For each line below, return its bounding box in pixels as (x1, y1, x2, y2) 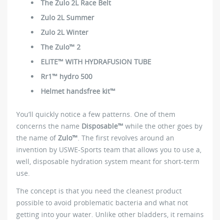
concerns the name (16, 121, 82, 131)
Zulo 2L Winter (41, 27, 88, 37)
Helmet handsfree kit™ (41, 86, 115, 96)
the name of (16, 133, 58, 143)
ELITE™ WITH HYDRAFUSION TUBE (41, 57, 151, 67)
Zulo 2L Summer (41, 13, 94, 23)
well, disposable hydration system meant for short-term (16, 157, 199, 166)
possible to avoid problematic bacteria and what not (16, 198, 188, 208)
